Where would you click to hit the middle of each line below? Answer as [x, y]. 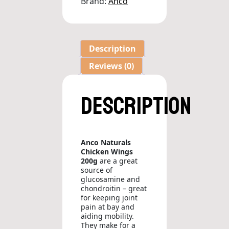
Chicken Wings [107, 152]
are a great [118, 161]
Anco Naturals [106, 143]
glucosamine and [110, 179]
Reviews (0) [111, 66]
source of [97, 170]
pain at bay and [108, 207]
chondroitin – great [114, 189]
